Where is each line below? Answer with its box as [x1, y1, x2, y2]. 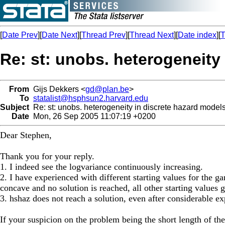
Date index [178, 31, 216, 39]
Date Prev [2, 31, 38, 39]
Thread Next [130, 31, 174, 39]
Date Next [42, 31, 77, 39]
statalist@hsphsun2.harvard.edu [33, 93, 148, 102]
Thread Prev [81, 31, 126, 39]
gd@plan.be [85, 84, 129, 93]
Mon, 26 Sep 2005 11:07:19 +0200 [29, 111, 156, 121]
